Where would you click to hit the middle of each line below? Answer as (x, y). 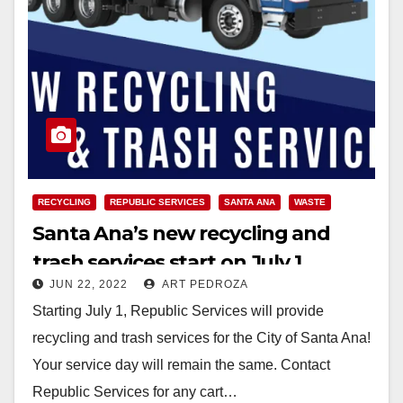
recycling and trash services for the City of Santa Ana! (201, 337)
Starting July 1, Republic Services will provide (178, 310)
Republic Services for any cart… (135, 391)
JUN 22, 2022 (89, 284)
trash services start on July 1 (169, 262)
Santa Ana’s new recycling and (182, 233)
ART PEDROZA (204, 284)
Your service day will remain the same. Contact (181, 364)
